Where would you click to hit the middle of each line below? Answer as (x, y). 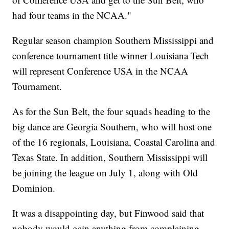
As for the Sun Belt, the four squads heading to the (111, 111)
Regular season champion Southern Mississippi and (113, 40)
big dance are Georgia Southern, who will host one (112, 127)
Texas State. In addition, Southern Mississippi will (110, 157)
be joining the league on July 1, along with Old (105, 173)
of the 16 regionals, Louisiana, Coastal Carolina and (114, 142)
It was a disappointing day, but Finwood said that (108, 213)
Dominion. (34, 188)
